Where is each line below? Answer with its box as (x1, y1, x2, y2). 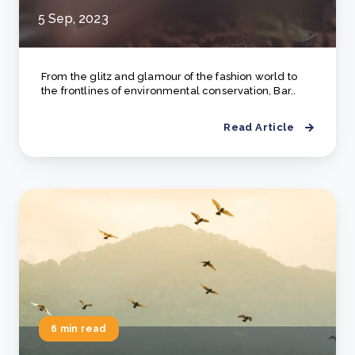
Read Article (223, 121, 294, 133)
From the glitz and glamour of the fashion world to (41, 71, 298, 82)
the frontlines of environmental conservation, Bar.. (41, 85, 296, 97)
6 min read (51, 323, 107, 334)
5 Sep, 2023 (38, 11, 109, 26)
